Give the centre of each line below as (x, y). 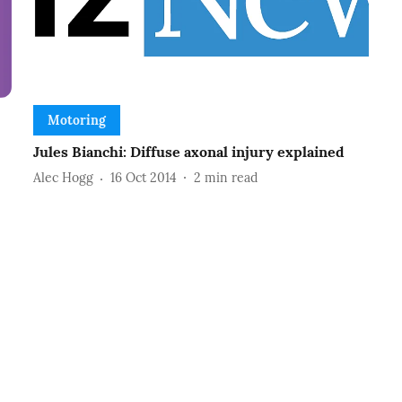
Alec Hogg (63, 178)
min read (231, 178)
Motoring (76, 120)
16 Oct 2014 (143, 178)
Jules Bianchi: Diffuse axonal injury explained (188, 151)
